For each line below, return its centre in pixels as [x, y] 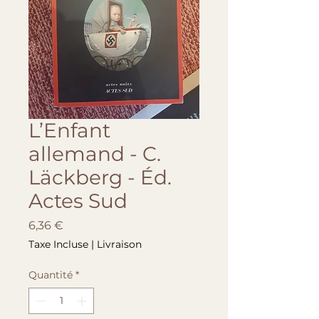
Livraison [119, 244]
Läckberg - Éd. [100, 177]
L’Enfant [69, 130]
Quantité [51, 275]
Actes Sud [78, 201]
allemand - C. [95, 154]
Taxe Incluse [58, 244]
